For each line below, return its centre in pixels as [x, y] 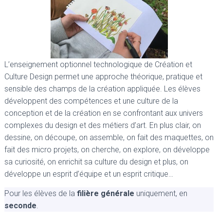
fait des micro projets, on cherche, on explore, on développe [107, 150]
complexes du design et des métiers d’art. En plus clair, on [103, 126]
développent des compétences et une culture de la [91, 101]
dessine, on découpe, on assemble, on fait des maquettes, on [109, 138]
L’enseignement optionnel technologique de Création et [98, 65]
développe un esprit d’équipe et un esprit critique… [89, 174]
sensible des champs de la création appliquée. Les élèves [102, 89]
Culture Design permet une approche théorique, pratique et [103, 77]
